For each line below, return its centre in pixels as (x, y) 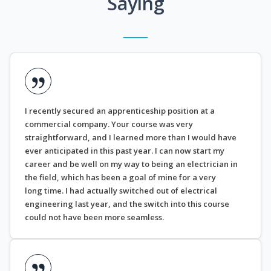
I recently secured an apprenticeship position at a (120, 111)
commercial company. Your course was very (109, 124)
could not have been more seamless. (95, 217)
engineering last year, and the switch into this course (127, 204)
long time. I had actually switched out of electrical (121, 191)
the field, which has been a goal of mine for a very (120, 178)
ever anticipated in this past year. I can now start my (125, 151)
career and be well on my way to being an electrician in (131, 164)
